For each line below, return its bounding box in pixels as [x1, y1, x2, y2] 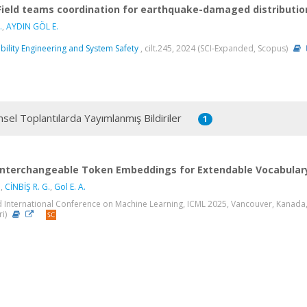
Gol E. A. [54, 180, 86, 193]
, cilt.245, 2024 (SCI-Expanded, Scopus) [138, 42, 290, 55]
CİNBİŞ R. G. [5, 180, 50, 193]
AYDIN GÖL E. [6, 20, 58, 32]
